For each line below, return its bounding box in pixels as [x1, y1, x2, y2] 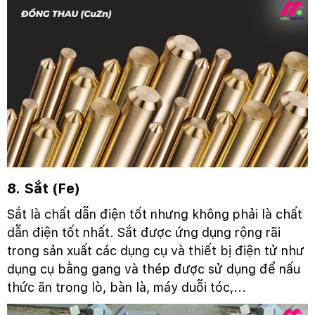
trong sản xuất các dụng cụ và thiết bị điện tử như [7, 243, 304, 258]
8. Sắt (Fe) [7, 179, 79, 197]
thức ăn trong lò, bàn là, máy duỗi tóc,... [7, 279, 246, 295]
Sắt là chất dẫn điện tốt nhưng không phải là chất [7, 206, 302, 221]
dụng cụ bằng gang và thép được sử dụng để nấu [7, 261, 300, 276]
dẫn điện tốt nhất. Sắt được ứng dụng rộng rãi [7, 224, 281, 240]
